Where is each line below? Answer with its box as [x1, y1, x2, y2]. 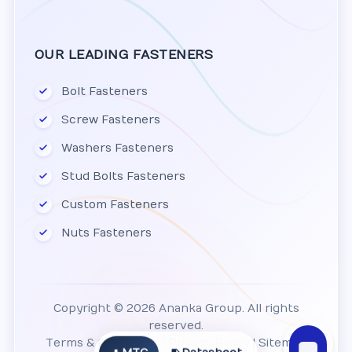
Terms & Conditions [46, 336, 159, 350]
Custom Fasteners [60, 197, 169, 211]
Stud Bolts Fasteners [60, 169, 185, 183]
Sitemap [258, 336, 306, 350]
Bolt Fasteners [60, 84, 148, 98]
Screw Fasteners [60, 112, 160, 126]
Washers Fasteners [60, 141, 174, 155]
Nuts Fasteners [60, 225, 152, 240]
